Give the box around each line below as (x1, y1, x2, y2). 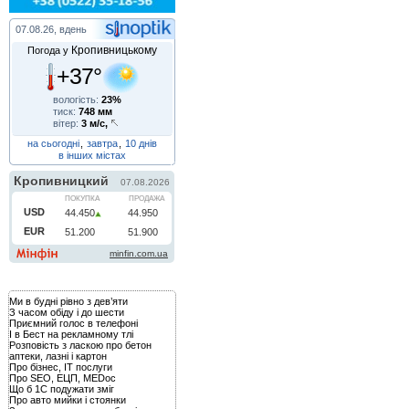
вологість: (53, 93, 102, 105)
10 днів (124, 137, 157, 149)
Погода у (26, 44, 71, 56)
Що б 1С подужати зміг (9, 383, 115, 394)
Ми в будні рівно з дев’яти (9, 295, 129, 307)
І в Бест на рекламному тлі (9, 328, 134, 340)
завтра (86, 137, 118, 149)
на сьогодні (26, 137, 79, 149)
